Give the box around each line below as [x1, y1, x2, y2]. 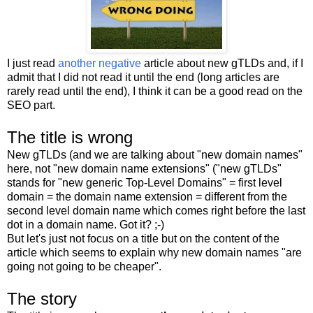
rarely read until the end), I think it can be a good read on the [7, 85, 303, 97]
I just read [7, 57, 58, 69]
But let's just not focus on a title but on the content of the [7, 232, 279, 245]
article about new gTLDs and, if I [141, 57, 303, 69]
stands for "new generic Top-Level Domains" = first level [7, 176, 282, 189]
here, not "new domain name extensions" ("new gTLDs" [7, 162, 282, 175]
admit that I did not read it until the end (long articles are [7, 71, 279, 83]
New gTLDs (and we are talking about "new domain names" [7, 148, 303, 161]
